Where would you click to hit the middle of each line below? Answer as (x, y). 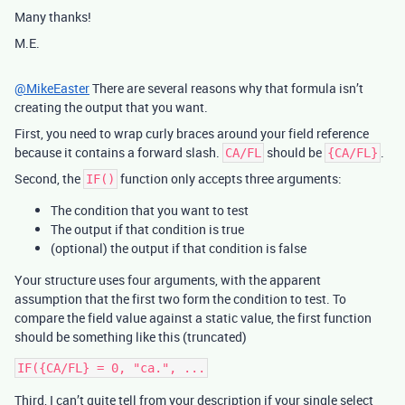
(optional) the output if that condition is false (179, 248)
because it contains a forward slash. (118, 152)
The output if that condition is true (147, 229)
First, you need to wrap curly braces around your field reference (192, 133)
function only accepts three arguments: (230, 179)
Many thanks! (53, 17)
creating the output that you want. (111, 107)
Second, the (49, 179)
